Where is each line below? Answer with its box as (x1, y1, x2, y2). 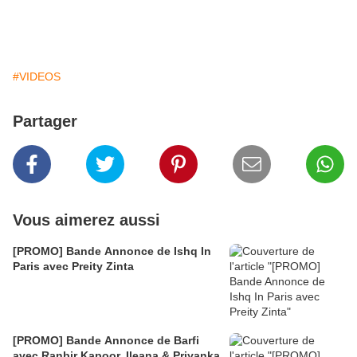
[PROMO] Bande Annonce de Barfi (13, 334, 199, 347)
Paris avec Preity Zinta (13, 260, 134, 273)
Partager (13, 112, 77, 130)
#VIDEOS (13, 70, 61, 83)
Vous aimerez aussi (13, 211, 160, 229)
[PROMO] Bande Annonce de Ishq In (13, 245, 211, 257)
